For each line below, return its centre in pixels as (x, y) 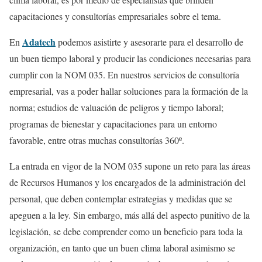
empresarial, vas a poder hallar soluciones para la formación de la (129, 91)
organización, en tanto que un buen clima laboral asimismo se (122, 247)
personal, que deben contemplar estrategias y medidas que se (121, 198)
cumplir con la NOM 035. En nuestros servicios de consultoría (124, 74)
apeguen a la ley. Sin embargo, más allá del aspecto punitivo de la (130, 215)
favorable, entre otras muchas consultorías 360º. (97, 140)
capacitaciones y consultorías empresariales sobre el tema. (115, 16)
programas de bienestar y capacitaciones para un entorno (113, 123)
